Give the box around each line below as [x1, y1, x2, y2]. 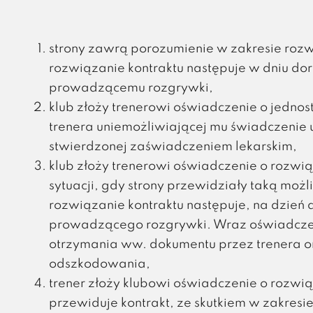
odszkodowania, [49, 258, 150, 270]
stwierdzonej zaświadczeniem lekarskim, [49, 140, 297, 153]
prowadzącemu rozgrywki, [49, 82, 213, 94]
